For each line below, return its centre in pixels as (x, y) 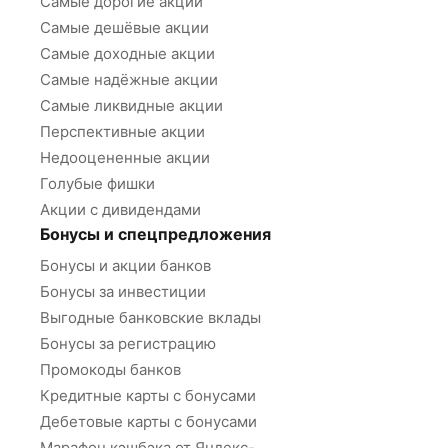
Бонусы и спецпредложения (155, 234)
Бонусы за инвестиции (123, 291)
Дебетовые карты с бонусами (148, 421)
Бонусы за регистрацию (128, 343)
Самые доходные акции (127, 53)
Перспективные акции (122, 131)
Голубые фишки (97, 183)
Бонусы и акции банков (125, 265)
